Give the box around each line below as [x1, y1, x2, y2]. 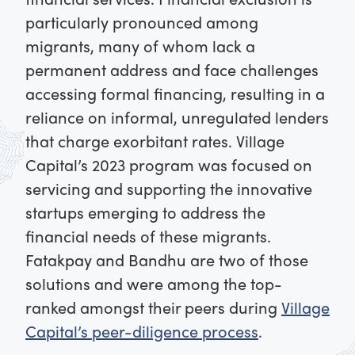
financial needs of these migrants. [25, 224, 271, 248]
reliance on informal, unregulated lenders [25, 105, 329, 129]
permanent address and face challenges [25, 58, 319, 82]
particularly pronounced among [25, 10, 258, 34]
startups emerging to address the [25, 200, 265, 224]
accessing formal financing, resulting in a [25, 82, 325, 105]
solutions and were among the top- [25, 272, 282, 296]
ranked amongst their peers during [25, 296, 281, 319]
